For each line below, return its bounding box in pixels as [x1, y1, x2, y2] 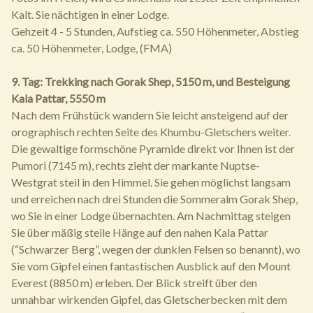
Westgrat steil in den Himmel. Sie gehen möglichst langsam [11, 175, 291, 189]
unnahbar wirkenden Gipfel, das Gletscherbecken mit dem [11, 293, 287, 306]
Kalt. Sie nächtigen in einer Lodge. [11, 8, 169, 21]
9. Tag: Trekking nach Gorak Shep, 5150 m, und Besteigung [11, 75, 290, 88]
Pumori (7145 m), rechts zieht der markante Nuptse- [11, 159, 260, 172]
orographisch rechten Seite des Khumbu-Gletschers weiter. [11, 125, 291, 138]
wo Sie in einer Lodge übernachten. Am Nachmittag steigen [11, 209, 291, 222]
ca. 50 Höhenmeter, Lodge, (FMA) [11, 41, 172, 54]
